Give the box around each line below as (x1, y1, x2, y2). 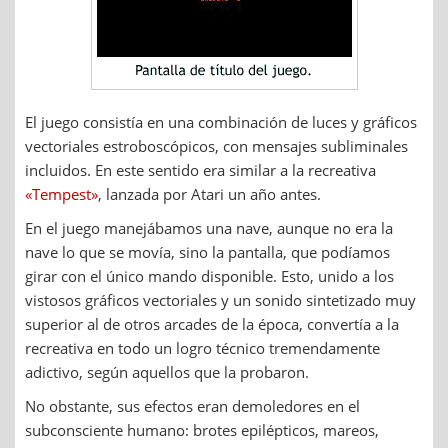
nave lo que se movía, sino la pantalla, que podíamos (25, 241, 390, 262)
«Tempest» (25, 183, 98, 204)
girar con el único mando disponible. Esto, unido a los (25, 265, 394, 286)
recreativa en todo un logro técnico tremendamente (25, 337, 380, 358)
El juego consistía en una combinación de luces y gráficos (25, 111, 417, 132)
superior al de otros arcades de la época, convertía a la (25, 313, 399, 334)
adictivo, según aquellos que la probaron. (25, 361, 309, 382)
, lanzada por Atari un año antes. (98, 183, 321, 204)
